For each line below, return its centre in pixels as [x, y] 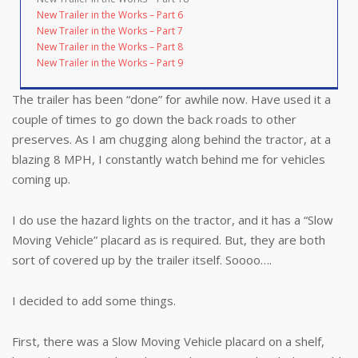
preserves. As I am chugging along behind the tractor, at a [171, 139]
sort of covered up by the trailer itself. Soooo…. [142, 260]
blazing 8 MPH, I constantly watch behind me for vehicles [169, 159]
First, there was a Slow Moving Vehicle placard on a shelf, [168, 341]
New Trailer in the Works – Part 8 [110, 47]
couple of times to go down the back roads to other [154, 119]
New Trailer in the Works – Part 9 [110, 63]
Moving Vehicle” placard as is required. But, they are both [169, 240]
